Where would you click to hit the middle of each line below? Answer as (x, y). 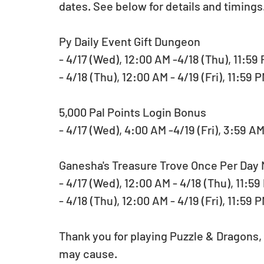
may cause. (88, 253)
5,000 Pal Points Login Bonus (133, 112)
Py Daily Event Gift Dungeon (130, 41)
